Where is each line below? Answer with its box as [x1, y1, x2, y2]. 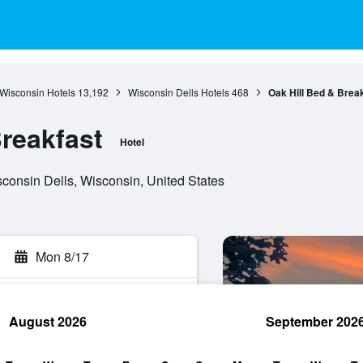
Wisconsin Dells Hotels [127, 85, 229, 99]
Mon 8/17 [36, 247, 89, 266]
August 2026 [9, 312, 87, 331]
